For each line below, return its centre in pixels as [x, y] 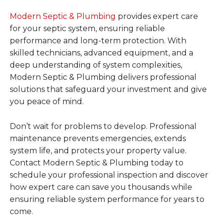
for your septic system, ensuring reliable [87, 29]
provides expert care [157, 17]
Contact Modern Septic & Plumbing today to [97, 163]
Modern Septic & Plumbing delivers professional [103, 77]
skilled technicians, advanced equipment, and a [101, 53]
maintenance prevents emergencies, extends [98, 139]
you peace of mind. [47, 102]
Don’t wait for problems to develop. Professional [103, 127]
